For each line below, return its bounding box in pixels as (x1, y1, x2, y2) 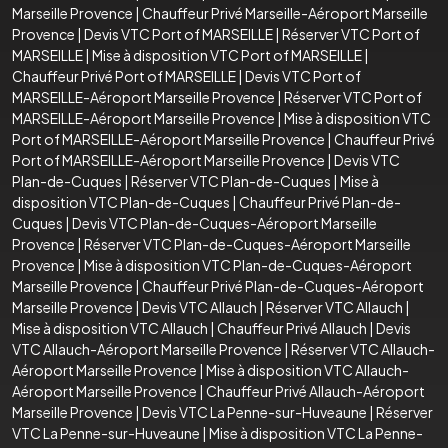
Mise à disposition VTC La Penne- (209, 423, 423, 442)
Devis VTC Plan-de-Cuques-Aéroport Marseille (72, 213, 377, 232)
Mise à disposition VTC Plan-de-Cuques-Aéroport (84, 255, 412, 274)
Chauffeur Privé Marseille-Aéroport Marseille (142, 3, 428, 22)
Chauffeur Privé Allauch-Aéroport (206, 381, 425, 400)
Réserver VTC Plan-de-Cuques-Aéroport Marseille (84, 234, 411, 253)
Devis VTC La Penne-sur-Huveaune (142, 402, 367, 421)
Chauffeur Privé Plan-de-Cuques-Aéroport (142, 276, 424, 295)
